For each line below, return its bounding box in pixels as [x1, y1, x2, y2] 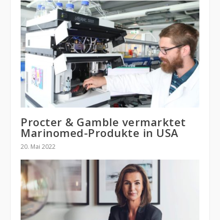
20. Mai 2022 [21, 142, 56, 151]
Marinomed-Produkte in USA [21, 125, 179, 140]
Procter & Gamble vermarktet [21, 114, 186, 130]
